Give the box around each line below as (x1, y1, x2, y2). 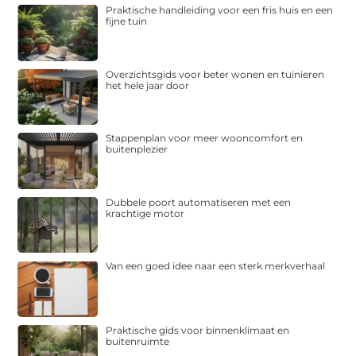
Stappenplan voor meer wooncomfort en (106, 132, 304, 145)
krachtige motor (106, 207, 185, 219)
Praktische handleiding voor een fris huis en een (106, 4, 334, 17)
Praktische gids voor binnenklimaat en (106, 323, 290, 336)
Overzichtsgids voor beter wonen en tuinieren (106, 68, 325, 80)
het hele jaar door (106, 79, 190, 91)
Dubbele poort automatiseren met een (106, 195, 292, 208)
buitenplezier (106, 143, 168, 156)
